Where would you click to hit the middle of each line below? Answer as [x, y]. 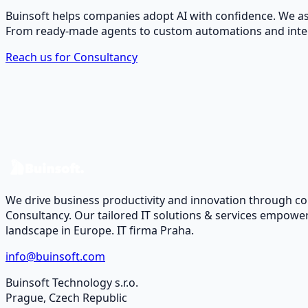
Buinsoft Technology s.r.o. [72, 282]
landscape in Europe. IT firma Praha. [100, 230]
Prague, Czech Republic [66, 297]
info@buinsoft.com [55, 256]
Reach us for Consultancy [71, 57]
